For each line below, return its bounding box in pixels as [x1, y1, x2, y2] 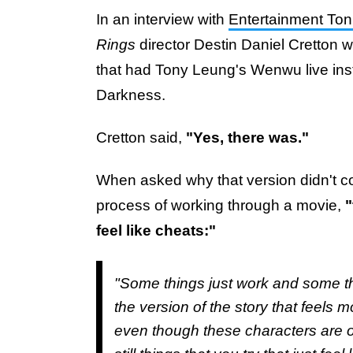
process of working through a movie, [96, 196, 345, 214]
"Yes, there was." [186, 128, 309, 146]
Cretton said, [96, 128, 186, 146]
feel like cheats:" [96, 221, 216, 239]
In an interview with [96, 10, 229, 28]
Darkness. [96, 86, 165, 103]
